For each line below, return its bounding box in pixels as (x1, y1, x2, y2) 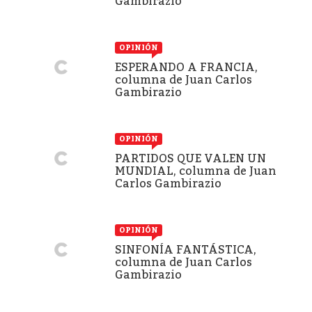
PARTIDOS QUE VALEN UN (115, 151, 266, 165)
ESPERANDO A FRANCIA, (115, 60, 258, 74)
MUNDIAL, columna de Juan (115, 164, 276, 178)
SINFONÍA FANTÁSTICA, (115, 242, 256, 256)
